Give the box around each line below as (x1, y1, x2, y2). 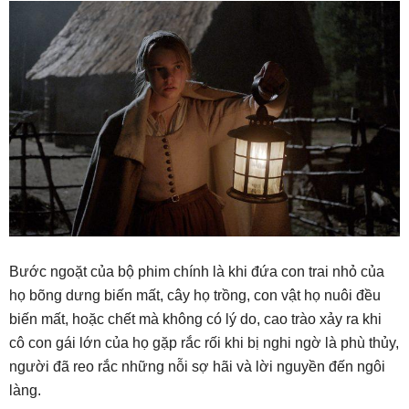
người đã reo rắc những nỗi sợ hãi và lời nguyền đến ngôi (9, 358, 385, 374)
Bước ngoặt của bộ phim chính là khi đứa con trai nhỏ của (9, 263, 384, 279)
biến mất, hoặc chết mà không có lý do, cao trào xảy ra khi (9, 310, 382, 327)
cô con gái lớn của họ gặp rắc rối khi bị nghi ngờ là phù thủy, (9, 334, 399, 351)
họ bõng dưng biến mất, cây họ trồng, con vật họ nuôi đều (9, 287, 381, 303)
